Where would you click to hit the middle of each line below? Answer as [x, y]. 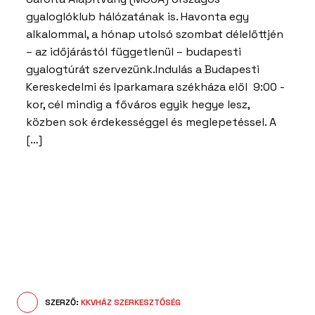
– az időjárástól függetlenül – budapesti [134, 52]
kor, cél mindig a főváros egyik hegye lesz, [138, 105]
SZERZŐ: [63, 302]
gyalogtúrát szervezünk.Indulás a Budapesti [143, 70]
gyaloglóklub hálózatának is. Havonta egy [137, 17]
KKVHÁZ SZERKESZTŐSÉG [131, 302]
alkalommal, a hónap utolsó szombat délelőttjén [155, 34]
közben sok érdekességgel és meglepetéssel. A [151, 122]
